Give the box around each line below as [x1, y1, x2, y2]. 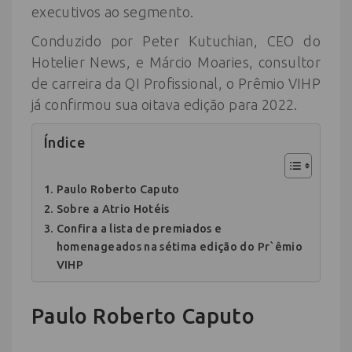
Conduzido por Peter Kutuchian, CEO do [31, 32, 321, 49]
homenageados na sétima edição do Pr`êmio [56, 239, 303, 253]
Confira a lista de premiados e [56, 221, 222, 235]
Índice [44, 134, 86, 151]
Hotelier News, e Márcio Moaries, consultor [31, 53, 321, 70]
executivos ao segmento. [31, 3, 194, 20]
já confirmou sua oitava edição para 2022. [31, 96, 298, 112]
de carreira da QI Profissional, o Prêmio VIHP [31, 75, 321, 91]
